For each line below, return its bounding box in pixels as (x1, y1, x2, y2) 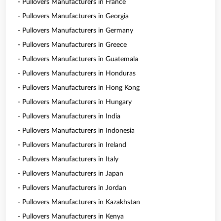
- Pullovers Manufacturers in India (18, 113, 120, 120)
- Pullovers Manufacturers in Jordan (18, 184, 126, 191)
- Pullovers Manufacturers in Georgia (18, 13, 129, 20)
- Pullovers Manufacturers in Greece (18, 41, 127, 48)
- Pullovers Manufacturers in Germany (18, 27, 133, 34)
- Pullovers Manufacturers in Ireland (18, 142, 126, 148)
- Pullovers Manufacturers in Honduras (18, 70, 136, 77)
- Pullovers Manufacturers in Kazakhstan (18, 199, 140, 206)
